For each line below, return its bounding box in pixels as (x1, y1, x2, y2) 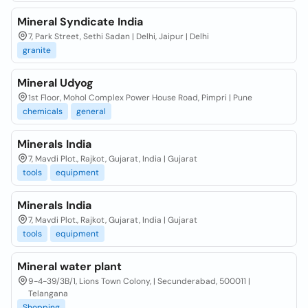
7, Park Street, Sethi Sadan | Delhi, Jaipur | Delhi (28, 31, 209, 42)
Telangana (28, 288, 68, 299)
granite (23, 45, 51, 56)
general (76, 106, 106, 117)
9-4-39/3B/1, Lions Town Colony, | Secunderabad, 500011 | (28, 276, 250, 287)
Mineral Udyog (17, 76, 93, 90)
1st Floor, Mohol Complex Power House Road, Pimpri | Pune (28, 92, 252, 103)
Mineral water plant (17, 259, 122, 274)
